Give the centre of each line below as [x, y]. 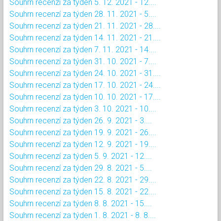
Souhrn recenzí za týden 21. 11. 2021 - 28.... [85, 26]
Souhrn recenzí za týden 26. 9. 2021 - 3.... [81, 120]
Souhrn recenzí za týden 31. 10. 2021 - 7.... [83, 61]
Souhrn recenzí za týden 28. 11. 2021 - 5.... [83, 14]
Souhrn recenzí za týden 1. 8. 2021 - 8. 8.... [83, 215]
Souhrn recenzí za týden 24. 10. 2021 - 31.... [85, 73]
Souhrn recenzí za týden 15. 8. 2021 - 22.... [83, 191]
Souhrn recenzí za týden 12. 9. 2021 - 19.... [83, 144]
